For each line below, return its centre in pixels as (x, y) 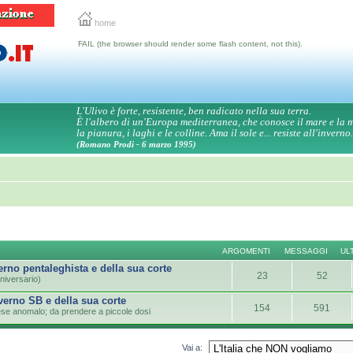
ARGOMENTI (247, 251)
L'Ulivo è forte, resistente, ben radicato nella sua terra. (194, 111)
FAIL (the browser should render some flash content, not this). (190, 44)
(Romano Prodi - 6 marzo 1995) (136, 144)
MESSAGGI (307, 251)
